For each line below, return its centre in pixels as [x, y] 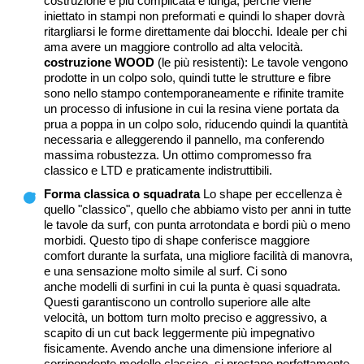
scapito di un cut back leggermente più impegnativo [179, 333]
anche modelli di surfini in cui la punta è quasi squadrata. [192, 287]
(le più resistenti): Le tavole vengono [251, 63]
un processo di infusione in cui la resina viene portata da [191, 109]
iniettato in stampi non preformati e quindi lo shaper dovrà [194, 16]
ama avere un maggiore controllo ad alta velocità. [173, 47]
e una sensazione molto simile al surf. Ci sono [165, 271]
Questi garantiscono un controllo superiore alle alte [177, 302]
